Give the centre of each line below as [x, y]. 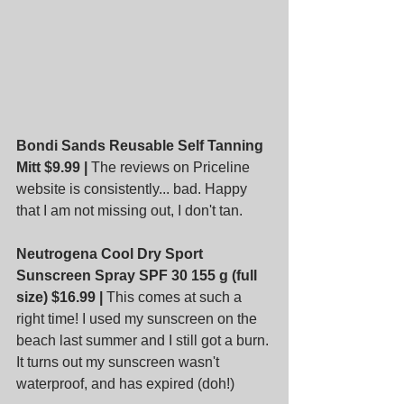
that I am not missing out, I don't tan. [129, 210]
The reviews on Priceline [170, 167]
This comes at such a [174, 297]
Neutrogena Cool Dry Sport [111, 253]
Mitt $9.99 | [52, 167]
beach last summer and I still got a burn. [144, 340]
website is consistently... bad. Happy [133, 188]
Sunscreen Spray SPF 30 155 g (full [138, 275]
